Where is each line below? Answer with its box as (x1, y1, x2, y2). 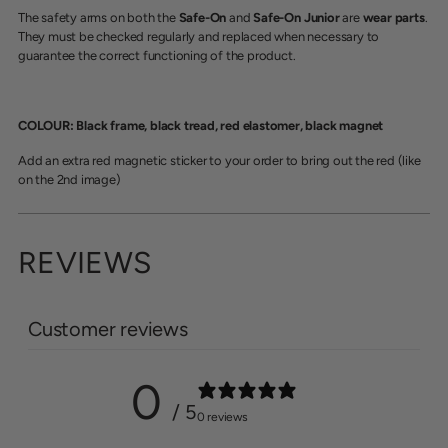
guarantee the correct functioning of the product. (18, 47, 296, 63)
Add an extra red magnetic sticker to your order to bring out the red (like (18, 152, 421, 168)
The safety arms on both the (18, 9, 179, 25)
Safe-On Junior (253, 9, 340, 25)
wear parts (362, 9, 425, 25)
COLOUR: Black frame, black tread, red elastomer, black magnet (18, 117, 384, 133)
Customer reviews (28, 316, 188, 341)
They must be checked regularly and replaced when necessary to (18, 28, 380, 44)
